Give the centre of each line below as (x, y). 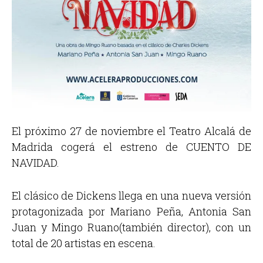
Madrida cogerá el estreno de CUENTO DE (131, 146)
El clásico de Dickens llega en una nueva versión (131, 196)
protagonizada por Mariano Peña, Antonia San (131, 212)
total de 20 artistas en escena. (84, 243)
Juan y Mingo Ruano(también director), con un (131, 227)
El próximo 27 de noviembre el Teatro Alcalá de (131, 131)
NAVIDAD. (36, 162)
